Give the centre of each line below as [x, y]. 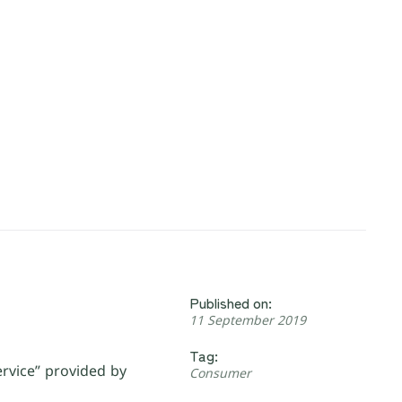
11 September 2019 [248, 320]
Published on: [231, 303]
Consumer [221, 373]
